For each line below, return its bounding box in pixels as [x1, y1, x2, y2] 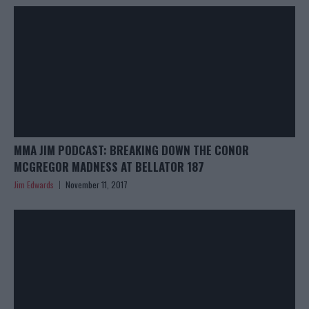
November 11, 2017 [66, 179, 128, 191]
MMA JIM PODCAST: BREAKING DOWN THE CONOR [14, 141, 249, 159]
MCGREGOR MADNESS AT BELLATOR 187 [14, 158, 204, 176]
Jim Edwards [14, 179, 54, 191]
